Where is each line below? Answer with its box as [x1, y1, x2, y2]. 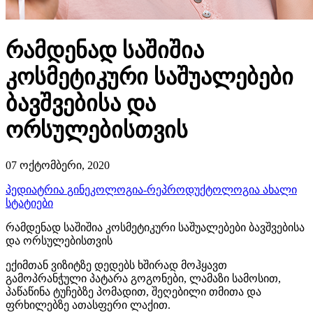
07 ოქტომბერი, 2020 [6, 159, 110, 171]
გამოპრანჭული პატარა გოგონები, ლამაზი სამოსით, [6, 272, 281, 284]
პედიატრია [6, 183, 67, 196]
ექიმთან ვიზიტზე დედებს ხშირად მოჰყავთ [6, 259, 227, 271]
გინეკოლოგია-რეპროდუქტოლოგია [67, 183, 263, 196]
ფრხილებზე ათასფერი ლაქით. [6, 298, 170, 311]
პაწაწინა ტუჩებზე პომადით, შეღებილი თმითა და [6, 285, 261, 298]
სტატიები [6, 196, 53, 209]
